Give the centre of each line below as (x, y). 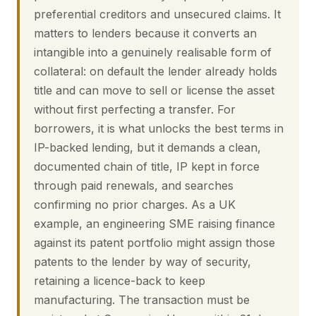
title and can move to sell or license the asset (154, 90)
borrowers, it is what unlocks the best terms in (159, 128)
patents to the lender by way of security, (142, 262)
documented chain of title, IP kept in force (147, 166)
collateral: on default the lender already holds (156, 71)
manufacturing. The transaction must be (142, 300)
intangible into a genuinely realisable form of (153, 52)
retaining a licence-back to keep (120, 281)
